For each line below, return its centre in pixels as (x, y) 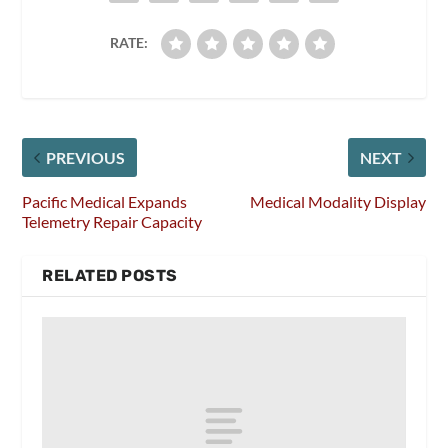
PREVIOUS (86, 158)
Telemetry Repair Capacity (112, 222)
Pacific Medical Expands (105, 202)
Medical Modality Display (337, 202)
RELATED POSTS (110, 276)
